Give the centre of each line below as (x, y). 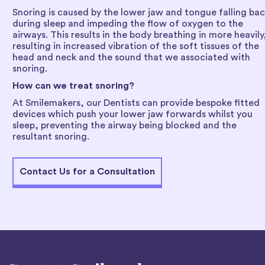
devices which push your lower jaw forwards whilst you (132, 114)
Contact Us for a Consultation (87, 171)
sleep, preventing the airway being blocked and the (125, 125)
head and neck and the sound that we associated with (131, 57)
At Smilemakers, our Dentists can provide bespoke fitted (136, 103)
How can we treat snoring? (73, 85)
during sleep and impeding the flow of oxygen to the (128, 23)
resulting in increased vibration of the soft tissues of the (136, 46)
